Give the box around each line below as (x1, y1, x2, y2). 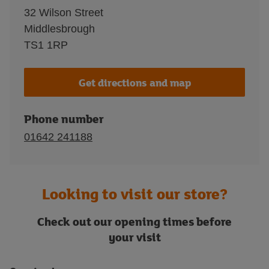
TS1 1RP (24, 39, 68, 51)
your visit (108, 229, 161, 245)
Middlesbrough (24, 23, 95, 35)
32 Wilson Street (24, 7, 103, 19)
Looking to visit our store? (41, 183, 228, 204)
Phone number (24, 110, 104, 127)
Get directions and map (78, 74, 191, 90)
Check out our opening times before (37, 213, 232, 229)
